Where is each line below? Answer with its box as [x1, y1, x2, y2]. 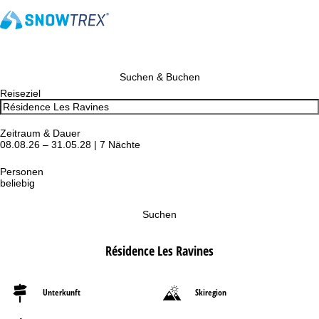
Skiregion [195, 286, 226, 298]
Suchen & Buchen [119, 71, 200, 83]
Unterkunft [43, 286, 80, 298]
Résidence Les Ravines [105, 242, 214, 259]
